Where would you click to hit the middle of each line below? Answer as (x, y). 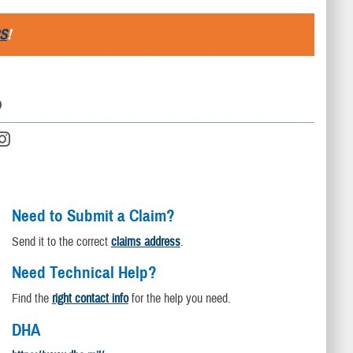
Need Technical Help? (84, 273)
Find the (32, 299)
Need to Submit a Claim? (93, 216)
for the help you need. (179, 299)
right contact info (90, 299)
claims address (145, 242)
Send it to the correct (61, 242)
